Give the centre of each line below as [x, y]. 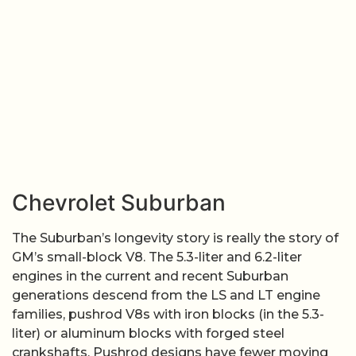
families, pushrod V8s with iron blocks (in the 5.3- [168, 315]
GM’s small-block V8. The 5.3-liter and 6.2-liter [157, 257]
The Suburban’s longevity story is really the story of [175, 238]
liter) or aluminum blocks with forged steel [148, 334]
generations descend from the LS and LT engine [166, 296]
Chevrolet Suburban [119, 203]
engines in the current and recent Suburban [150, 277]
